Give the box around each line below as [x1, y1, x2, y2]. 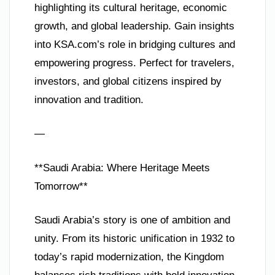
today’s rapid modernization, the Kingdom [34, 251, 224, 263]
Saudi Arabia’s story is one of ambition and [34, 214, 230, 227]
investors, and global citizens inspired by [34, 75, 222, 87]
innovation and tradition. [34, 93, 144, 106]
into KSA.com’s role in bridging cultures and [34, 38, 235, 50]
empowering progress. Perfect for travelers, [34, 56, 234, 69]
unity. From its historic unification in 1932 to [34, 233, 234, 245]
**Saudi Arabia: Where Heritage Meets [34, 161, 210, 174]
